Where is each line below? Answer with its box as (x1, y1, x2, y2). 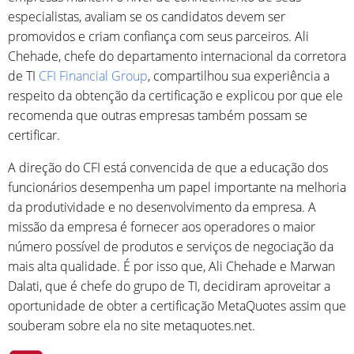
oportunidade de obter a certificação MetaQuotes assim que (8, 297, 346, 314)
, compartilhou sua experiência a (148, 67, 330, 85)
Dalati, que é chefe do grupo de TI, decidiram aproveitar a (8, 277, 330, 295)
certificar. (8, 126, 60, 144)
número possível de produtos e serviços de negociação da (8, 238, 333, 255)
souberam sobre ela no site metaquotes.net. (8, 317, 255, 334)
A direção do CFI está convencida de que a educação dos (8, 159, 328, 176)
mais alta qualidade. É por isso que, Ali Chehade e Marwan (8, 258, 335, 275)
